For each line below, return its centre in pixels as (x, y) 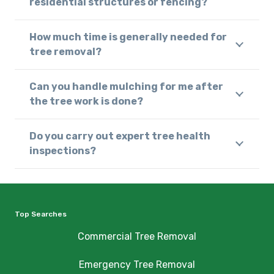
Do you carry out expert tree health (120, 136)
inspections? (63, 151)
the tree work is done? (86, 102)
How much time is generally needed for (128, 37)
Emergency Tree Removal (137, 265)
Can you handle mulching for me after (126, 87)
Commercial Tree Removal (137, 237)
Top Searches (41, 214)
